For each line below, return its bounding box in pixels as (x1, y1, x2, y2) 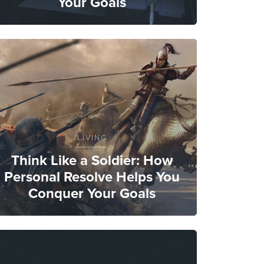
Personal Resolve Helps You (4, 166, 180, 187)
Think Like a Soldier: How (11, 149, 173, 171)
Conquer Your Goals (28, 182, 156, 204)
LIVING (77, 131, 107, 143)
